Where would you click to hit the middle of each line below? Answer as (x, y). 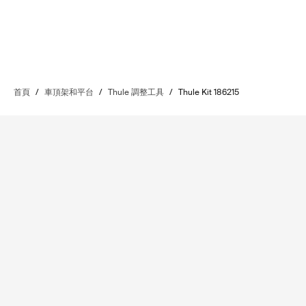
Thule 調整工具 (136, 92)
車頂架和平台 (69, 92)
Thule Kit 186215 (209, 92)
